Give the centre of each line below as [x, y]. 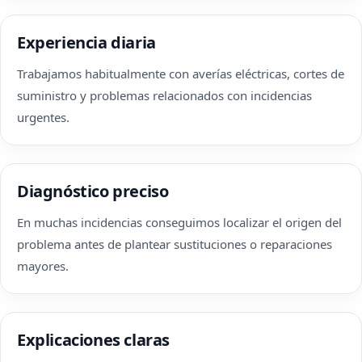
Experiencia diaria [86, 42]
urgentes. [43, 117]
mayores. [43, 266]
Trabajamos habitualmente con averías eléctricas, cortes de [181, 74]
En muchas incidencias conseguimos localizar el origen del [179, 222]
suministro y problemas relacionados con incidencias [164, 95]
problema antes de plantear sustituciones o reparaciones [175, 244]
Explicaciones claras [93, 340]
